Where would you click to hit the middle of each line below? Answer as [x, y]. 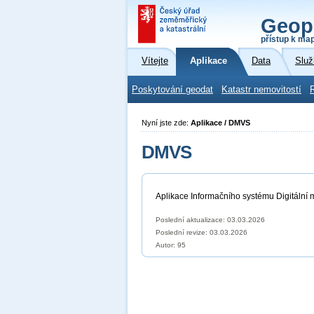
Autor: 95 [171, 245]
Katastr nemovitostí [261, 90]
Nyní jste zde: [166, 123]
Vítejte [155, 61]
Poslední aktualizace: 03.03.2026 [210, 220]
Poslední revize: [183, 232]
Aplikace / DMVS [220, 123]
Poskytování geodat [172, 90]
